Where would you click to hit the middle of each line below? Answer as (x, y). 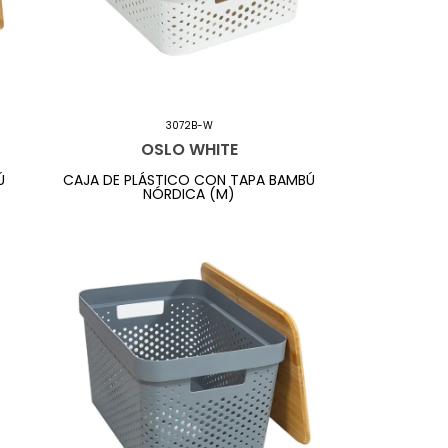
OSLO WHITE (189, 150)
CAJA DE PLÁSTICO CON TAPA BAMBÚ (189, 179)
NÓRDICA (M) (189, 193)
